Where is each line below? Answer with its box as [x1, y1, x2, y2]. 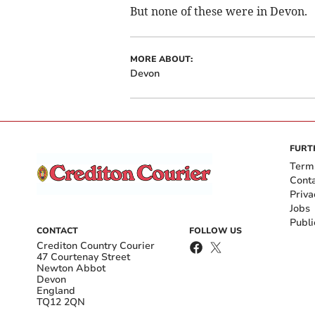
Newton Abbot [37, 261, 105, 275]
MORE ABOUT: [129, 53, 193, 65]
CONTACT [37, 224, 78, 236]
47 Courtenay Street [37, 250, 130, 264]
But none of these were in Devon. [129, 4, 307, 18]
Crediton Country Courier [37, 238, 155, 252]
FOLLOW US [189, 224, 242, 236]
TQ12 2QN [37, 295, 85, 309]
